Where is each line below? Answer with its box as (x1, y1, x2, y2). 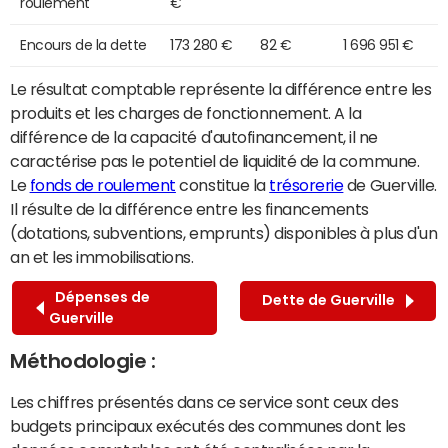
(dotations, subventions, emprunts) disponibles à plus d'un (10, 224, 438, 241)
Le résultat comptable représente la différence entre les (10, 80, 432, 97)
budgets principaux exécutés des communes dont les (10, 417, 406, 434)
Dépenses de (49, 289, 150, 304)
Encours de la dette (20, 37, 147, 52)
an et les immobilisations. (10, 248, 194, 265)
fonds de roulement (29, 176, 176, 193)
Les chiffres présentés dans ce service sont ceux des (10, 393, 399, 410)
